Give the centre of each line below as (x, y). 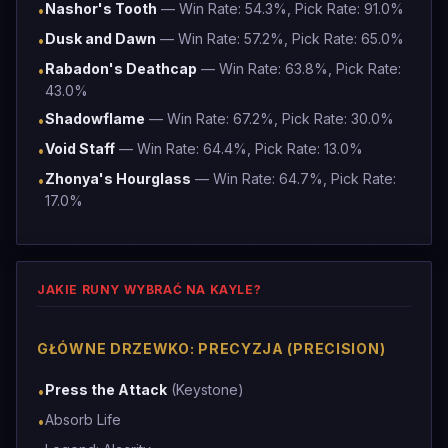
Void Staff (80, 148)
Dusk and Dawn (100, 38)
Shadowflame (95, 118)
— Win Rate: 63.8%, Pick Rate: (299, 68)
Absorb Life (83, 419)
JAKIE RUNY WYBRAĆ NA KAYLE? (149, 289)
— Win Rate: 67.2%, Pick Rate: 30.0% (269, 118)
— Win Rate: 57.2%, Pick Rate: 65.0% (280, 38)
